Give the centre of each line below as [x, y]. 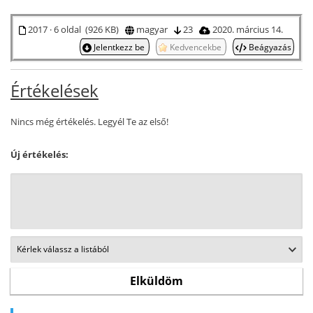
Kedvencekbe [195, 46]
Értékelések [54, 90]
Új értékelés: [39, 154]
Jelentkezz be [119, 46]
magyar [154, 29]
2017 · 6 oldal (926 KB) [75, 29]
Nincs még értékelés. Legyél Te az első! [89, 121]
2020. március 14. [248, 29]
